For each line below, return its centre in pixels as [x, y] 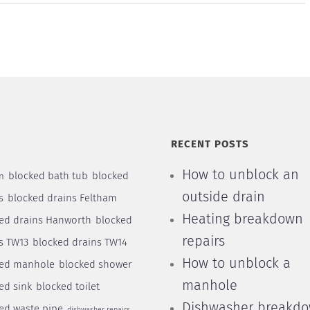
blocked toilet [67, 287]
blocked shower [95, 265]
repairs [203, 241]
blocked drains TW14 [80, 243]
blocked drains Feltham [62, 198]
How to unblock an [240, 175]
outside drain [223, 197]
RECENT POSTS [210, 144]
